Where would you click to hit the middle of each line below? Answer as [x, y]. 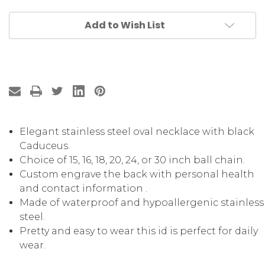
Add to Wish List [125, 25]
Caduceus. [45, 146]
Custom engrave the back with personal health [137, 174]
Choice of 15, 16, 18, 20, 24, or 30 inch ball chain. [132, 160]
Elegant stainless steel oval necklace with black [137, 132]
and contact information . [84, 189]
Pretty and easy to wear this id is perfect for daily [139, 231]
